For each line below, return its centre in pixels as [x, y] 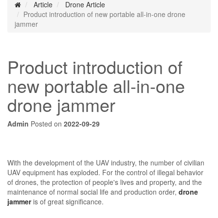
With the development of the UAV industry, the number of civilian [106, 162]
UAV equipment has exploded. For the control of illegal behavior [105, 172]
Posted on [46, 123]
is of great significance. [67, 201]
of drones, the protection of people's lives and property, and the [105, 182]
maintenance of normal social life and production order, [93, 191]
